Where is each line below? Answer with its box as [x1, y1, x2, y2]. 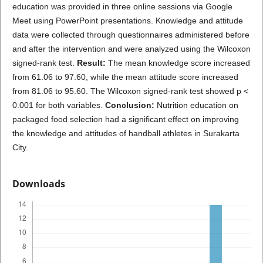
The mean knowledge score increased [107, 58, 250, 68]
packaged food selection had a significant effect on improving [12, 114, 239, 124]
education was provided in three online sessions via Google [12, 1, 232, 11]
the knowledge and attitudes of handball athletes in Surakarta [12, 128, 240, 138]
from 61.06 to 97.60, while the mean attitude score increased [12, 72, 238, 82]
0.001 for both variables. [12, 100, 105, 110]
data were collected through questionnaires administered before [12, 29, 249, 39]
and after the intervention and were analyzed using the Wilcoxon [12, 43, 251, 53]
